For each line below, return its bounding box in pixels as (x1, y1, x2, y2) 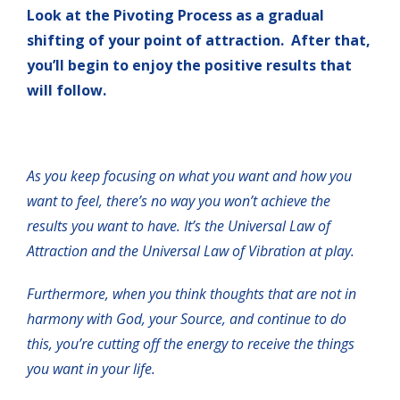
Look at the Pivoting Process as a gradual (27, 4, 324, 25)
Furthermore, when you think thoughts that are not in (27, 283, 356, 304)
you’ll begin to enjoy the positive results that (27, 54, 352, 75)
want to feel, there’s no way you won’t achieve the (27, 190, 330, 211)
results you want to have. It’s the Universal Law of (27, 215, 330, 236)
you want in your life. (27, 358, 155, 379)
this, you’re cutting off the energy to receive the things (27, 333, 354, 354)
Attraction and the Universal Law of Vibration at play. (27, 240, 354, 261)
